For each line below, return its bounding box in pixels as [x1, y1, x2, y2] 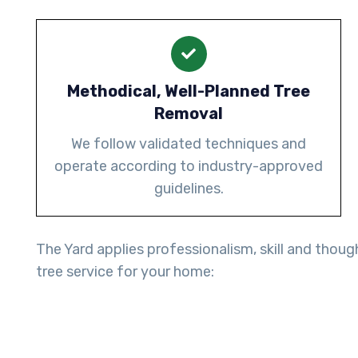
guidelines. [153, 180, 224, 198]
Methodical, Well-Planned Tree [67, 82, 310, 101]
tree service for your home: [36, 263, 214, 281]
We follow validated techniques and [71, 135, 306, 153]
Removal [154, 104, 223, 124]
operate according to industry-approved [54, 157, 323, 176]
